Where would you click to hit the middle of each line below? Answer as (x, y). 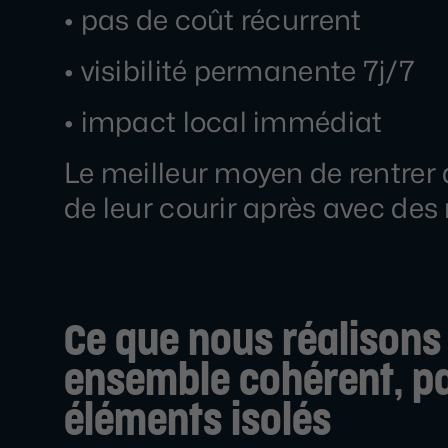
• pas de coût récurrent (213, 20)
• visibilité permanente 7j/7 (239, 71)
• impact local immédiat (223, 122)
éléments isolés (197, 422)
